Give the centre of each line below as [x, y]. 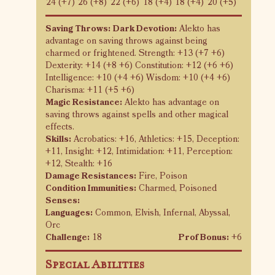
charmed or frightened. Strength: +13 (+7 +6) [135, 53]
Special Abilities [95, 265]
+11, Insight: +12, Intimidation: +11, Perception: [139, 152]
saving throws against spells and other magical [137, 115]
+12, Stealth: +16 [79, 164]
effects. [60, 127]
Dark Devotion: [145, 29]
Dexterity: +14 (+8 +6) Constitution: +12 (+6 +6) [139, 66]
